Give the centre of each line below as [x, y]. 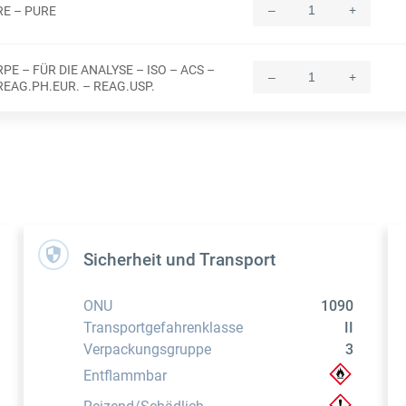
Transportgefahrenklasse [163, 328]
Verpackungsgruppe [147, 350]
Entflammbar [125, 376]
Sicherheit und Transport [179, 261]
